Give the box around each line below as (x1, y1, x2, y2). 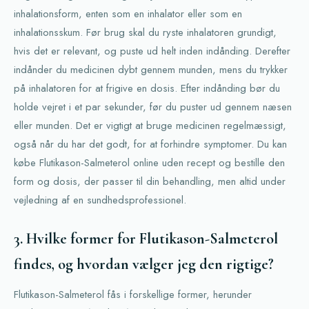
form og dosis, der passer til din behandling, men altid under (14, 174, 286, 189)
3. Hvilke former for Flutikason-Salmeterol (14, 230, 278, 248)
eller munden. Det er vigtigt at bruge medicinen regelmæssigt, (14, 118, 286, 133)
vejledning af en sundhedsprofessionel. (14, 192, 186, 208)
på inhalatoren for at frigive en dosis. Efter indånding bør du (14, 81, 280, 96)
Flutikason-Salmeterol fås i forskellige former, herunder (14, 287, 252, 302)
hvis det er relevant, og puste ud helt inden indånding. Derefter (14, 43, 290, 59)
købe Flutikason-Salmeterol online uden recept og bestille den (14, 155, 285, 170)
